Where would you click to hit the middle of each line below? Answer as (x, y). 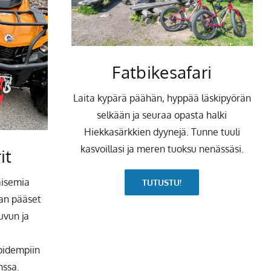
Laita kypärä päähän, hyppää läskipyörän (162, 98)
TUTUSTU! (162, 183)
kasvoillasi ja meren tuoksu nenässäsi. (162, 149)
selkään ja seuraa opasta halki (162, 115)
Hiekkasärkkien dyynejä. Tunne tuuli (162, 132)
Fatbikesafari (162, 72)
